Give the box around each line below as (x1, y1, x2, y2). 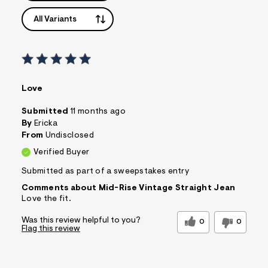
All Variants (33, 15, 77, 24)
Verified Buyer (33, 148, 90, 157)
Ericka (33, 119, 58, 128)
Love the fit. (22, 194, 71, 203)
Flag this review (22, 224, 80, 233)
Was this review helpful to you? (22, 216, 141, 225)
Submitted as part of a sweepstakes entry (22, 167, 189, 176)
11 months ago (71, 107, 126, 116)
